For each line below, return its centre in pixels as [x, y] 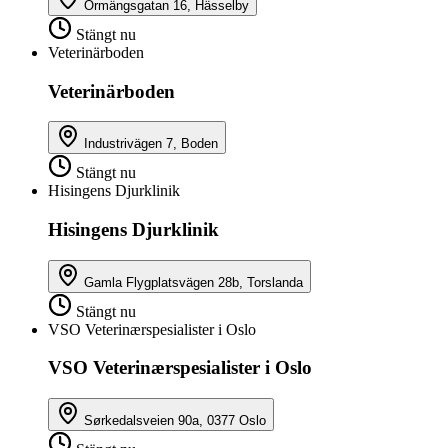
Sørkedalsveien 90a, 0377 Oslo [175, 421]
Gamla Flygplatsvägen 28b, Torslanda [193, 282]
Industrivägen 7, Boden [151, 144]
